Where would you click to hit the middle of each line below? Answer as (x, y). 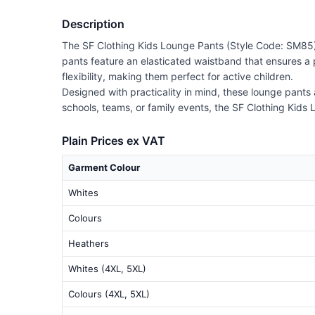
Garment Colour (104, 167)
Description (93, 24)
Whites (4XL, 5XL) (107, 268)
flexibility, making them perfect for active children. (178, 76)
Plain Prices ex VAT (114, 140)
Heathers (89, 243)
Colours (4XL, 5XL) (109, 294)
